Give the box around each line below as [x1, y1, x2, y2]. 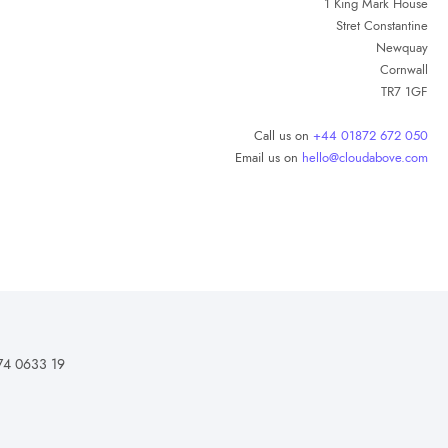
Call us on [254, 126, 313, 146]
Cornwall [380, 60, 428, 80]
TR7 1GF [381, 82, 428, 102]
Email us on [235, 148, 302, 168]
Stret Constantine [336, 16, 428, 36]
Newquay [376, 38, 428, 58]
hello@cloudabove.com [302, 148, 428, 168]
